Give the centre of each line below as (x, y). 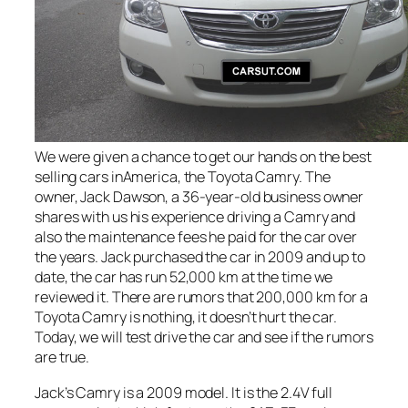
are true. (62, 357)
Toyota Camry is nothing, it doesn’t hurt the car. (186, 317)
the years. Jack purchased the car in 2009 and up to (200, 257)
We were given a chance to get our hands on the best (203, 157)
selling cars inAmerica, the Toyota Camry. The (183, 177)
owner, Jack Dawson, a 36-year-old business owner (199, 197)
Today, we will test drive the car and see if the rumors (204, 337)
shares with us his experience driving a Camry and (195, 217)
